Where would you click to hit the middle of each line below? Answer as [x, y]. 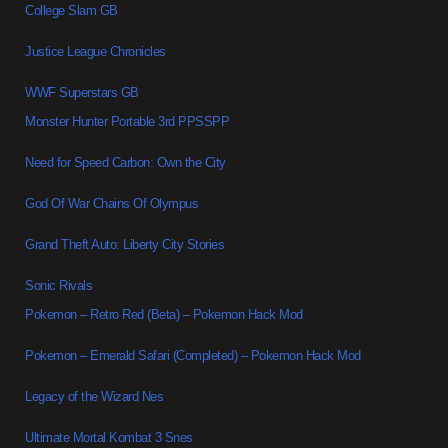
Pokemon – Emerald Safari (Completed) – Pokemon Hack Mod [193, 356]
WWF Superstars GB [82, 93]
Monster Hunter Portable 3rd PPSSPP [127, 122]
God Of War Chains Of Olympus [112, 204]
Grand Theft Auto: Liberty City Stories [125, 245]
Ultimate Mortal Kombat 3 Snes [109, 438]
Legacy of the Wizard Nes [94, 397]
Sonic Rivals [59, 286]
